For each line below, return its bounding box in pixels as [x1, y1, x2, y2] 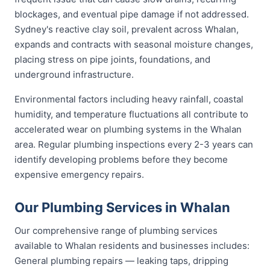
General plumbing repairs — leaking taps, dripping [14, 255, 228, 266]
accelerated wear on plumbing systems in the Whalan [14, 124, 242, 135]
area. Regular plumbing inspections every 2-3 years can [14, 139, 253, 150]
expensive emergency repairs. [14, 169, 144, 180]
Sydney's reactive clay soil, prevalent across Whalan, [14, 24, 239, 35]
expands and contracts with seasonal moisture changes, [14, 39, 253, 50]
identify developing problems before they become [14, 154, 228, 165]
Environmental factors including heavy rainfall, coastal [14, 93, 243, 105]
